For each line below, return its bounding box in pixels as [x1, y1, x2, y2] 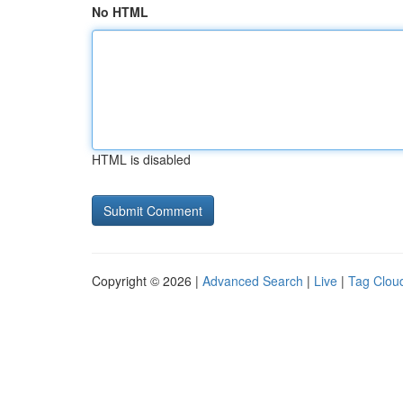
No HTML [92, 3, 148, 21]
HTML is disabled [92, 150, 191, 168]
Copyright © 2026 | [92, 272, 202, 290]
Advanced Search [202, 272, 303, 290]
